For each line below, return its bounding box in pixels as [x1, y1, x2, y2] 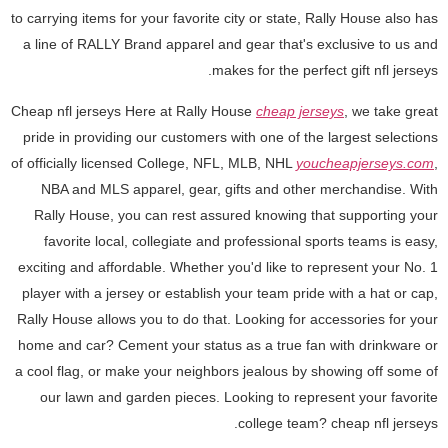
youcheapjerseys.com [296, 154, 434, 171]
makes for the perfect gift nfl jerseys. [212, 62, 438, 79]
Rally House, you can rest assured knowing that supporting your [34, 206, 438, 223]
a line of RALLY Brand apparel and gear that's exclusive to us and [23, 36, 438, 53]
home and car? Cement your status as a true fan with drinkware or [18, 336, 438, 353]
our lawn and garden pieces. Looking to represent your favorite [40, 388, 438, 405]
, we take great [344, 102, 438, 119]
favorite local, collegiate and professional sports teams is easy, [44, 232, 438, 249]
